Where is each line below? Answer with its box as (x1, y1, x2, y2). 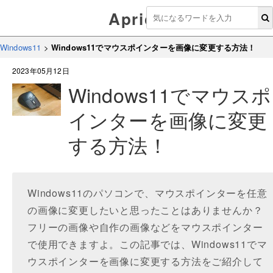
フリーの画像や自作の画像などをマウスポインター (27, 220, 263, 234)
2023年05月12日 (12, 65, 69, 76)
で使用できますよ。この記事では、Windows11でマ (27, 237, 268, 251)
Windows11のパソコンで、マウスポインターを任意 (27, 186, 268, 200)
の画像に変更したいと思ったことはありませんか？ (27, 203, 263, 217)
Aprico (108, 7, 165, 30)
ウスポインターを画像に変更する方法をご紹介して (27, 254, 263, 268)
